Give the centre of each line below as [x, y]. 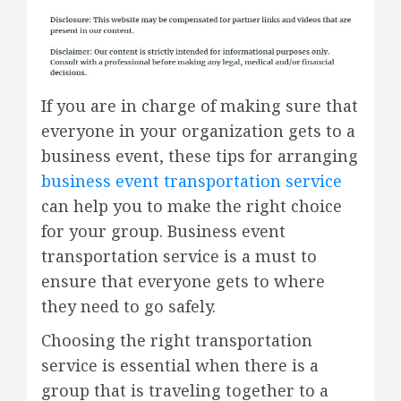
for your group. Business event [163, 231]
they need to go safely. [128, 307]
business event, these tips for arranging [200, 156]
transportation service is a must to [179, 256]
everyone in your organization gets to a [198, 131]
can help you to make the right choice [192, 206]
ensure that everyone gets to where [183, 282]
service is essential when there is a [180, 366]
